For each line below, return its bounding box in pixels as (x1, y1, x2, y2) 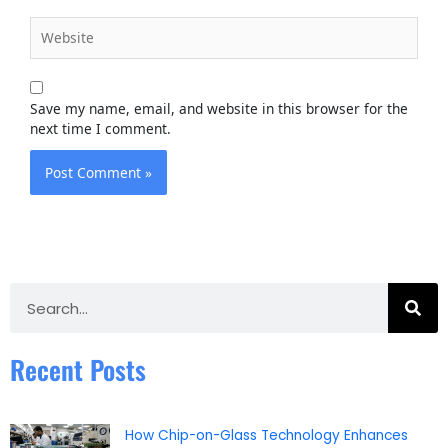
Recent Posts (10, 350, 146, 390)
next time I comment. (30, 119, 171, 139)
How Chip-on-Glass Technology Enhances (125, 425, 408, 445)
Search (9, 282, 54, 302)
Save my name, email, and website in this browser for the (30, 99, 408, 119)
